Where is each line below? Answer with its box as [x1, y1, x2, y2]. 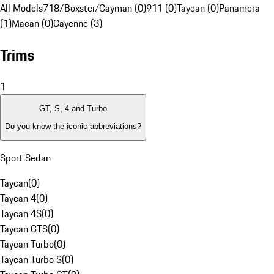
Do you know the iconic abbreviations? [5, 121, 141, 131]
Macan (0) [12, 16, 53, 31]
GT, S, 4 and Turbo [39, 104, 107, 114]
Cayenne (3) [53, 16, 102, 31]
